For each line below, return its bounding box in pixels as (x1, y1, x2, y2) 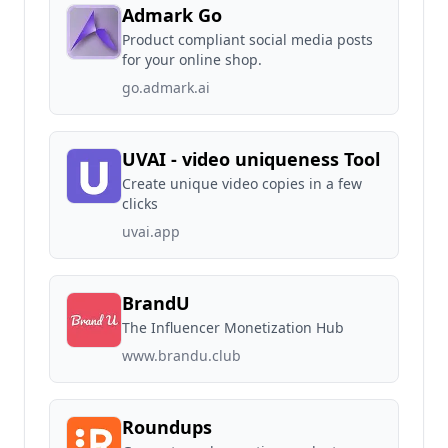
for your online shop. (122, 50, 262, 69)
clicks (122, 194, 158, 213)
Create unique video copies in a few (122, 174, 362, 193)
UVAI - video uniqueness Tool (122, 147, 380, 171)
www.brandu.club (122, 346, 241, 365)
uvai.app (122, 222, 180, 241)
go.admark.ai (122, 78, 210, 97)
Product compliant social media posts (122, 30, 373, 49)
